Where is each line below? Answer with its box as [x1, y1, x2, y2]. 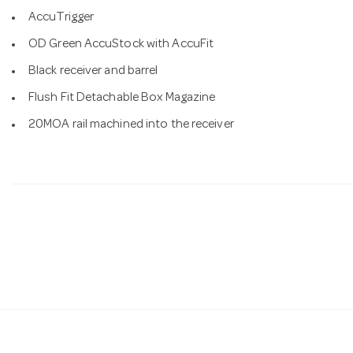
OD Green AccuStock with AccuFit [28, 38, 214, 51]
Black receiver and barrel [28, 65, 158, 78]
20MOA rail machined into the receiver [28, 118, 234, 132]
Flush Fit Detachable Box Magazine [28, 91, 216, 105]
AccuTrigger [28, 11, 95, 24]
